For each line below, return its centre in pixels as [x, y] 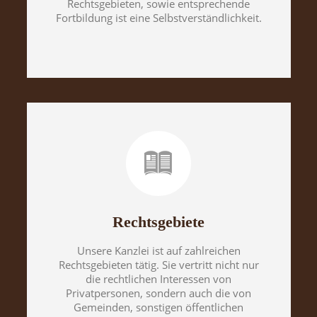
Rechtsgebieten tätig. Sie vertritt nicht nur [158, 264]
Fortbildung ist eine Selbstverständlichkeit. [158, 17]
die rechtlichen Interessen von [158, 278]
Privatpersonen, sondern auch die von [158, 293]
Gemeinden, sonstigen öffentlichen [158, 307]
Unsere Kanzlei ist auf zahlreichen [158, 250]
